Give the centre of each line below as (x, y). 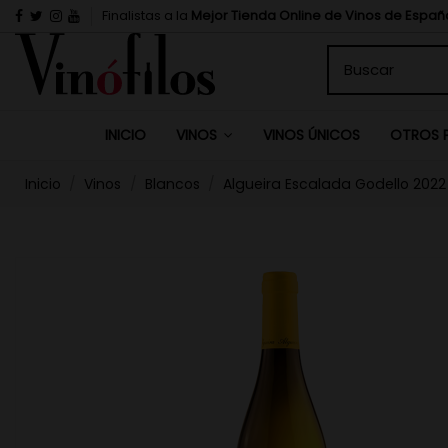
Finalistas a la (147, 15)
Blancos (172, 183)
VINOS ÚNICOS (311, 134)
